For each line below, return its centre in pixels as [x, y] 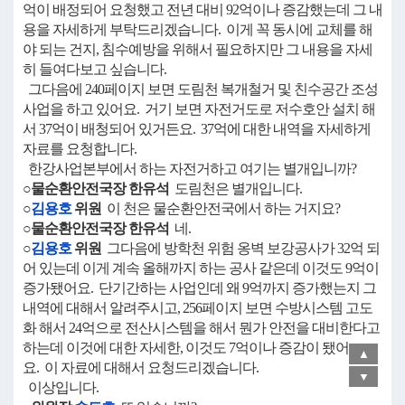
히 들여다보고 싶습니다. [94, 69]
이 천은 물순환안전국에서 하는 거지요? [221, 208]
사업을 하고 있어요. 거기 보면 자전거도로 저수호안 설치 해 [199, 109]
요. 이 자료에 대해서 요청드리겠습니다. [141, 367]
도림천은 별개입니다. [235, 188]
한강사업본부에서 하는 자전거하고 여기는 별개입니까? [189, 169]
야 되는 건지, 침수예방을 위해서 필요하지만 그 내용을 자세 [198, 49]
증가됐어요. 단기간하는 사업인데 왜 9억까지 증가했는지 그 [199, 288]
